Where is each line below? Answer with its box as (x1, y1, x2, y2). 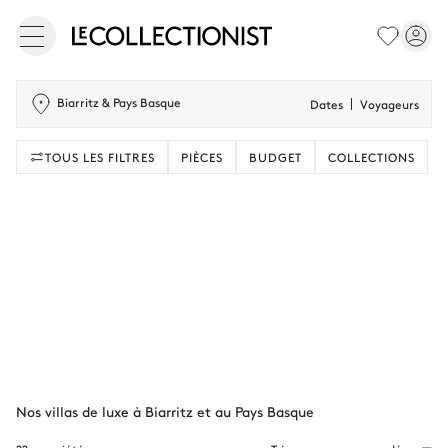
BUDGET (249, 149, 302, 165)
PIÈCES (181, 149, 223, 165)
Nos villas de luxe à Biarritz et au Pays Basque (16, 401, 314, 421)
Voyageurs (360, 96, 419, 112)
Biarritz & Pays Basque (57, 94, 181, 110)
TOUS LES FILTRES (45, 149, 155, 165)
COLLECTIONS (328, 149, 415, 165)
